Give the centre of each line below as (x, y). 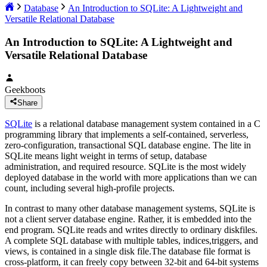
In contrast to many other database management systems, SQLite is (130, 208)
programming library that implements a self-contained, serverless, (127, 134)
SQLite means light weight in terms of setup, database (106, 156)
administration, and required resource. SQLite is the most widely (125, 166)
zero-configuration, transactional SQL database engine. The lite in (128, 145)
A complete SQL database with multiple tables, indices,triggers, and (131, 240)
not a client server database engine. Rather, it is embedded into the (128, 219)
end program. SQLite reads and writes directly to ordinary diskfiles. (131, 229)
